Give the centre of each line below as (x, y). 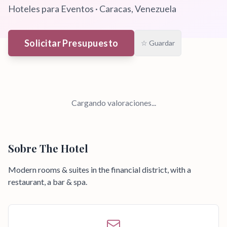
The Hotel (64, 148)
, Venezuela (154, 9)
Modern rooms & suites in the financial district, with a (100, 169)
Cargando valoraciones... (113, 103)
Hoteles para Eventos (51, 9)
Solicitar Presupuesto (71, 43)
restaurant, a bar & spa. (48, 182)
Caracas (115, 9)
